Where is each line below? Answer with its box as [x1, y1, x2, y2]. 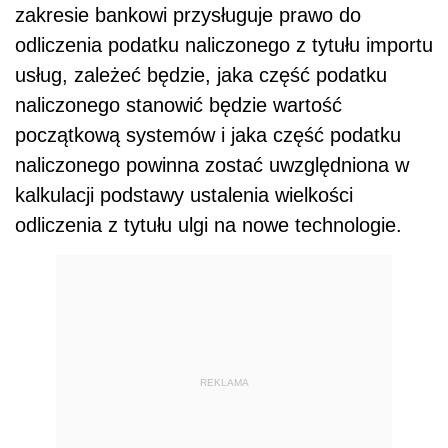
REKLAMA [199, 376, 249, 388]
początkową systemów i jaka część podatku [15, 124, 401, 147]
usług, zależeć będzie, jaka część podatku [15, 64, 387, 87]
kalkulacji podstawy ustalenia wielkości [15, 184, 353, 207]
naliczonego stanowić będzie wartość [15, 94, 342, 117]
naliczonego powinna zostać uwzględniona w [15, 154, 409, 177]
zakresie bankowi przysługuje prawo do [15, 4, 361, 27]
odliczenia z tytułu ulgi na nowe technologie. [15, 214, 402, 237]
